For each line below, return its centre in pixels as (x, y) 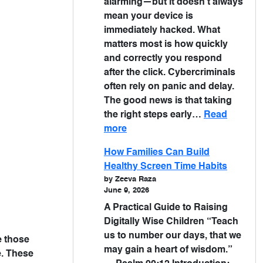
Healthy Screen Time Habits (166, 167)
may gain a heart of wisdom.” (168, 250)
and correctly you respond (163, 59)
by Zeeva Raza (130, 179)
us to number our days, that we (173, 236)
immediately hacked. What (162, 31)
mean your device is (149, 16)
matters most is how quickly (166, 45)
